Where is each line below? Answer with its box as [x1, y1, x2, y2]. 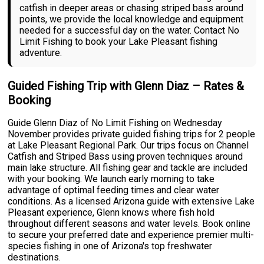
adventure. [19, 47, 62, 59]
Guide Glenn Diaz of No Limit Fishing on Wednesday [8, 117, 223, 129]
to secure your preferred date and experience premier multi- [8, 229, 255, 241]
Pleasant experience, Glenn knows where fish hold [8, 207, 215, 219]
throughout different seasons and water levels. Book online [8, 218, 251, 230]
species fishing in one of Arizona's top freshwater [8, 240, 213, 252]
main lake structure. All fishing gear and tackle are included [8, 162, 248, 174]
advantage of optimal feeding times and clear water [8, 184, 220, 196]
